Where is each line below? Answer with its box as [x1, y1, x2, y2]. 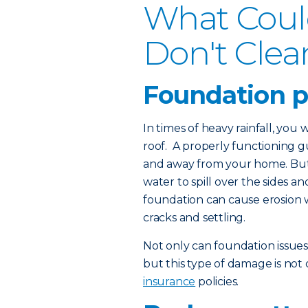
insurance [143, 275, 196, 288]
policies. [195, 275, 239, 288]
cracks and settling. [143, 211, 246, 224]
